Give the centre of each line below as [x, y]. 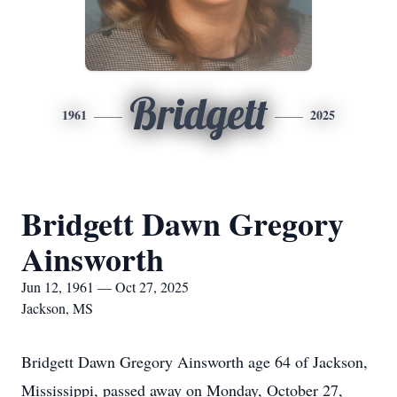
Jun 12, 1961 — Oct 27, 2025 [105, 287]
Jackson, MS [57, 308]
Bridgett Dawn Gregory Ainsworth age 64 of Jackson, [195, 362]
